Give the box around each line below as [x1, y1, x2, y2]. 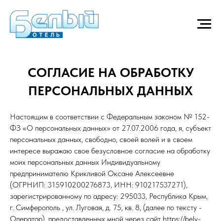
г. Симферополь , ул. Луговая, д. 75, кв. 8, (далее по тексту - [10, 203, 202, 212]
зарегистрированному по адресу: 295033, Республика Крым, [10, 191, 208, 201]
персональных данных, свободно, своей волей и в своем [10, 135, 192, 144]
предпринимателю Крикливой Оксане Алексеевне [10, 169, 174, 178]
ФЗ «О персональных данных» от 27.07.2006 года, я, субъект [10, 123, 211, 133]
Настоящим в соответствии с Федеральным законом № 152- [10, 112, 210, 121]
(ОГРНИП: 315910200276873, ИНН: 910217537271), [10, 180, 187, 189]
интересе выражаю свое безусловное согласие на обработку [10, 146, 210, 155]
